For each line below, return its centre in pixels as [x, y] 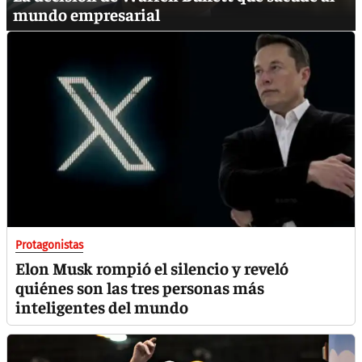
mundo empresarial [86, 15]
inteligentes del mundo [102, 307]
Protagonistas [49, 245]
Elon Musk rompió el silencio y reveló [152, 268]
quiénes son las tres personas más [140, 287]
